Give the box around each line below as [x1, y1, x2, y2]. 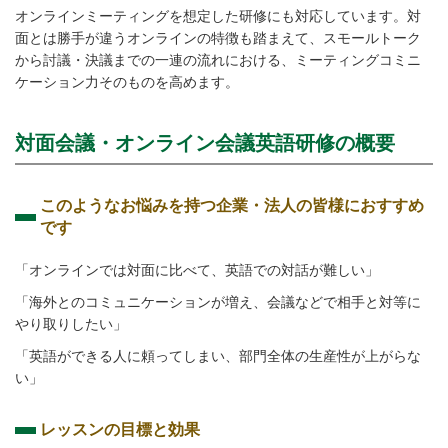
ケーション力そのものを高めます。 [15, 74, 239, 90]
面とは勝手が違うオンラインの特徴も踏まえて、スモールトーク [15, 30, 421, 46]
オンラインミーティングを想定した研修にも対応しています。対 [15, 8, 421, 24]
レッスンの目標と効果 [40, 421, 200, 438]
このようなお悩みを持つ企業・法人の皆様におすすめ [40, 197, 424, 214]
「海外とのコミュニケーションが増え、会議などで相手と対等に [15, 294, 421, 310]
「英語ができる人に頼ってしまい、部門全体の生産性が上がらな [15, 348, 421, 364]
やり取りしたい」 [15, 316, 127, 332]
